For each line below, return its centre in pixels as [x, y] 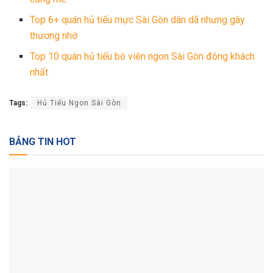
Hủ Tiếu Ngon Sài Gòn [79, 103]
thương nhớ [54, 36]
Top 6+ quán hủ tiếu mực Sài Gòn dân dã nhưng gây [138, 20]
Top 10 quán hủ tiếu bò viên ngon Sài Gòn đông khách [143, 57]
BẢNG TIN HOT [43, 142]
